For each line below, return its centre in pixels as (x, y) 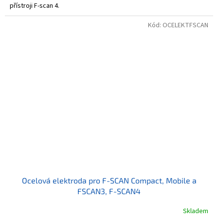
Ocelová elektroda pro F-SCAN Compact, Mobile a (109, 181)
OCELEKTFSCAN (185, 26)
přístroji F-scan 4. (35, 6)
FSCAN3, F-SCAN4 (109, 191)
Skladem (196, 211)
